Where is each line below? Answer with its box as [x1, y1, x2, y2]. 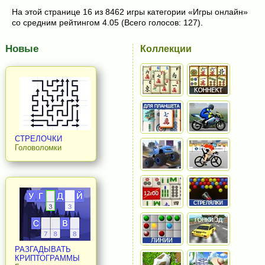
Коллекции [140, 43, 192, 54]
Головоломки [14, 143, 62, 152]
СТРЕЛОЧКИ [14, 134, 62, 143]
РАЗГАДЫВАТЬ [14, 245, 71, 254]
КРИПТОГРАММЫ [14, 254, 80, 263]
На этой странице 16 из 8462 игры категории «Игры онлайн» [12, 7, 248, 17]
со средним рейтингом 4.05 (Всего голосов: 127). [12, 17, 203, 27]
